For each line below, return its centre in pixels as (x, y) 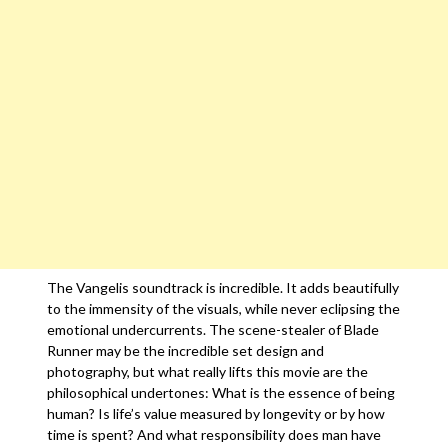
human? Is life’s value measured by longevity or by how (216, 413)
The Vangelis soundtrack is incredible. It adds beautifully (223, 287)
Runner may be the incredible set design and (186, 350)
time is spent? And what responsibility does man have (214, 434)
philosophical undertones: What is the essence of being (221, 392)
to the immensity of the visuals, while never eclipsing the (224, 308)
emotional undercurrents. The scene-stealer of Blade (213, 329)
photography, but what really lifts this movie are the (208, 371)
